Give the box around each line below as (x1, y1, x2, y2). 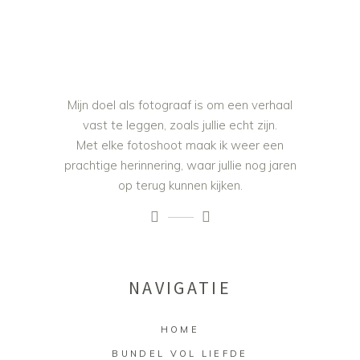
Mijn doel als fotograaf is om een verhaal (67, 97, 292, 113)
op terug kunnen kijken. (117, 178, 243, 194)
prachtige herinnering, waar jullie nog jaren (63, 157, 297, 174)
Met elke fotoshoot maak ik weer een (76, 137, 284, 153)
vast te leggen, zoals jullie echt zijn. (83, 117, 277, 133)
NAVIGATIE (129, 276, 231, 300)
